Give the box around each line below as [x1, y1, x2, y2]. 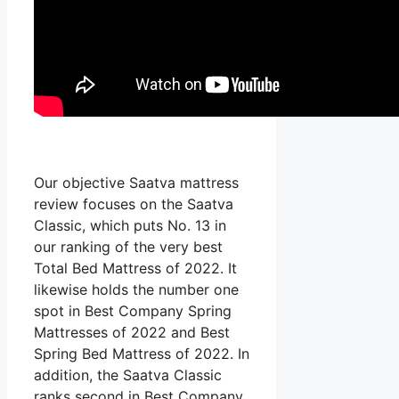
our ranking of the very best [34, 238, 223, 256]
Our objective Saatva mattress [34, 174, 239, 192]
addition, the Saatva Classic [34, 366, 222, 385]
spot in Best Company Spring [34, 302, 232, 321]
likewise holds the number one [34, 281, 239, 299]
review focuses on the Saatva [34, 195, 233, 214]
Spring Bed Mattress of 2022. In [34, 345, 249, 363]
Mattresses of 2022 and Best [34, 323, 230, 342]
